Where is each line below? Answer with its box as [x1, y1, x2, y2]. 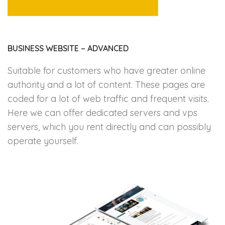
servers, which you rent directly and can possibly [8, 121, 211, 133]
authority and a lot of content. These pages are [8, 79, 205, 90]
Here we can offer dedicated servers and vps [8, 107, 197, 119]
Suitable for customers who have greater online [8, 65, 205, 76]
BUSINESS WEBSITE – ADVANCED [8, 43, 129, 53]
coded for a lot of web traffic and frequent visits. [8, 93, 209, 104]
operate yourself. [8, 135, 78, 147]
